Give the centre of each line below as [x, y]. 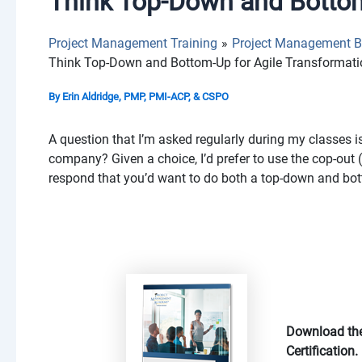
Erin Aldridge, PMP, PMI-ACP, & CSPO [145, 96]
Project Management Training [133, 43]
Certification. [322, 351]
